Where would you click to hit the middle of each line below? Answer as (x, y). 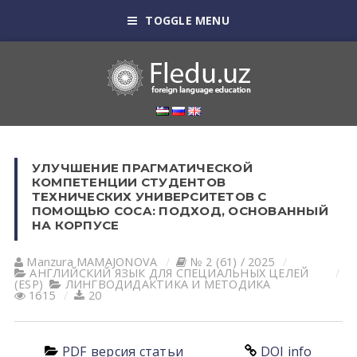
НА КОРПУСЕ (75, 225)
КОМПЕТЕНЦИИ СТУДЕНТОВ (129, 182)
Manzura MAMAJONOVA (92, 262)
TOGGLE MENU (187, 20)
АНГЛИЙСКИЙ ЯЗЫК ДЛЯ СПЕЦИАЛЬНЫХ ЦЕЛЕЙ (169, 273)
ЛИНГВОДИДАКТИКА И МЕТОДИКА (168, 284)
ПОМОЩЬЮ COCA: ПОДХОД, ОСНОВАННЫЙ (180, 211)
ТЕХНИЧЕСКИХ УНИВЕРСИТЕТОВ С (149, 196)
